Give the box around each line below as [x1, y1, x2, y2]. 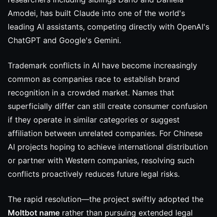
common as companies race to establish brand [8, 74, 180, 84]
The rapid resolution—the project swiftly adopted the [8, 194, 203, 204]
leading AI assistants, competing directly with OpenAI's [8, 22, 209, 31]
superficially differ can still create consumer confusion [8, 101, 207, 111]
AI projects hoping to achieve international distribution [8, 142, 208, 152]
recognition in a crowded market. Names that [8, 88, 174, 97]
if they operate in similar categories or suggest [8, 115, 180, 124]
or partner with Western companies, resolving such [8, 155, 194, 165]
